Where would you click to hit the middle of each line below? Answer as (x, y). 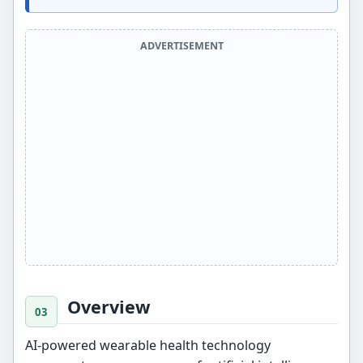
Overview (109, 307)
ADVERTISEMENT (181, 46)
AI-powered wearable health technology (148, 345)
